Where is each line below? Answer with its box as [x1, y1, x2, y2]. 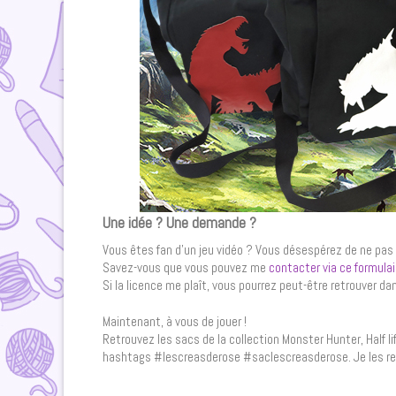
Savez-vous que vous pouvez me [103, 258, 269, 276]
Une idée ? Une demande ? [103, 211, 256, 232]
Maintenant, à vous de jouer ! [103, 312, 247, 330]
